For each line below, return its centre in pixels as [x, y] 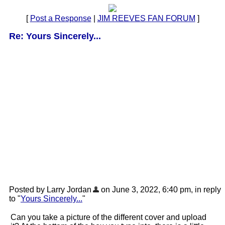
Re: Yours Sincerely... [55, 36]
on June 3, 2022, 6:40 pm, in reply [160, 190]
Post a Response [61, 18]
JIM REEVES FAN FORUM [146, 18]
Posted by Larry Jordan [50, 190]
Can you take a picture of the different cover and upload [108, 217]
